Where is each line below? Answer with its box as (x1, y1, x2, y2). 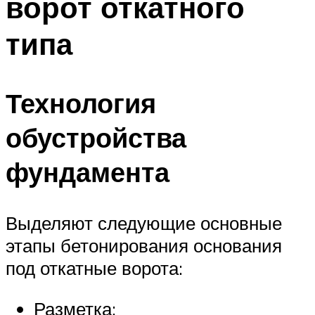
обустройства (6, 120, 186, 155)
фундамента (6, 155, 169, 190)
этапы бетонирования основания (6, 234, 282, 257)
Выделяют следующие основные (6, 212, 282, 235)
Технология (6, 86, 156, 121)
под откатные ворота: (6, 257, 183, 280)
